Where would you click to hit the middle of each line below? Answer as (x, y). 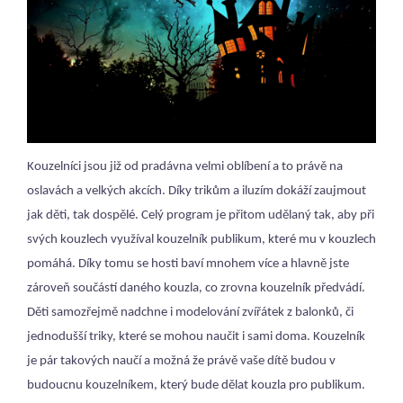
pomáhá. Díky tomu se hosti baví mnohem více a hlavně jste (188, 264)
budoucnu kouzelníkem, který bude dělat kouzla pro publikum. (196, 385)
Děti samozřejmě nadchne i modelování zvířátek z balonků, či (190, 312)
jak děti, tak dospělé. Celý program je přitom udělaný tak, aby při (201, 215)
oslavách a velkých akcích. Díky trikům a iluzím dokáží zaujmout (197, 191)
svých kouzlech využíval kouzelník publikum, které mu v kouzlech (201, 239)
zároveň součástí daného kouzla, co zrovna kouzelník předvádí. (196, 288)
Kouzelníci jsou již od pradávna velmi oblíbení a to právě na (185, 166)
